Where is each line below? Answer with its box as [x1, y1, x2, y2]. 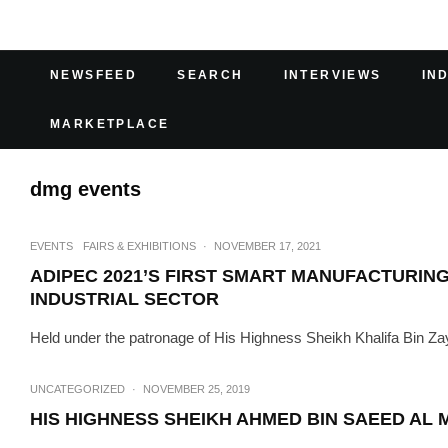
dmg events [30, 178, 141, 200]
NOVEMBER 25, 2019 [143, 383, 250, 395]
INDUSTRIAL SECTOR [30, 289, 219, 309]
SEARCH [177, 68, 244, 82]
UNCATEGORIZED [30, 383, 125, 395]
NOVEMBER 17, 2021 [214, 240, 321, 252]
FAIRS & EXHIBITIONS [83, 240, 196, 252]
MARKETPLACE [50, 117, 170, 131]
